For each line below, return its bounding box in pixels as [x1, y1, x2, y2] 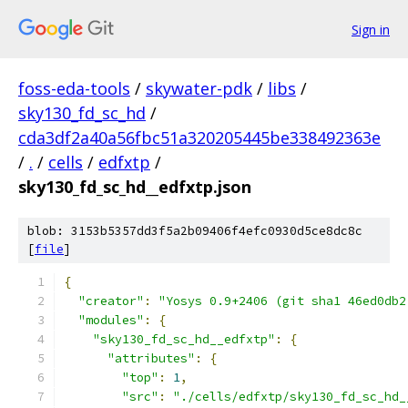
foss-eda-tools [18, 77, 130, 99]
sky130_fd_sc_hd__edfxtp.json [18, 176, 251, 198]
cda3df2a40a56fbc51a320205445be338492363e [18, 127, 381, 148]
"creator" [78, 293, 144, 309]
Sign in [352, 20, 390, 38]
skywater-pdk [146, 77, 252, 99]
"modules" [78, 312, 144, 328]
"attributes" [107, 351, 195, 366]
